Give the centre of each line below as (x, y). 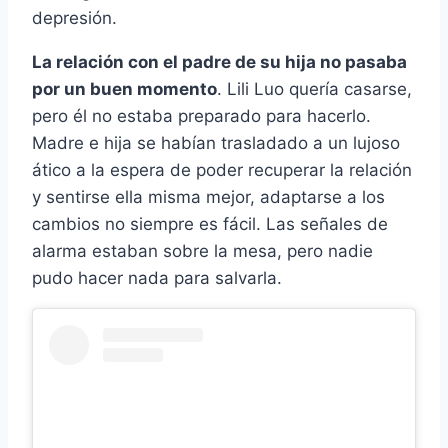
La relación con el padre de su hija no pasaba (219, 62)
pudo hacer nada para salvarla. (157, 278)
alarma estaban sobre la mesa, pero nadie (202, 251)
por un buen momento (124, 89)
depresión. (74, 18)
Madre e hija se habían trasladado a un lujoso (216, 143)
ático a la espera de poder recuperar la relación (222, 170)
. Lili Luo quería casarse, (314, 89)
